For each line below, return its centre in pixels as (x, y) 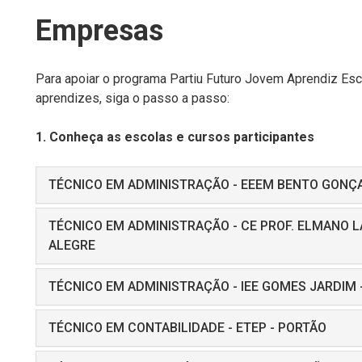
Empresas (99, 31)
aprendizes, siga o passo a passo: (133, 98)
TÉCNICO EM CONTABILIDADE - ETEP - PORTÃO (187, 328)
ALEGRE (72, 245)
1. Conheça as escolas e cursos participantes (175, 137)
